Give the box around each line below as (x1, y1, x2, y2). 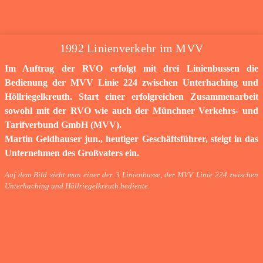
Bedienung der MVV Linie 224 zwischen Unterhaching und (5, 77, 258, 87)
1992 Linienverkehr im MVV (59, 41, 204, 55)
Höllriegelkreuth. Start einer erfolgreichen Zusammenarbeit (5, 91, 258, 102)
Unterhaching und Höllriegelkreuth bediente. (5, 181, 150, 190)
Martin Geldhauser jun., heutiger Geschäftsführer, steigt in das (5, 133, 258, 144)
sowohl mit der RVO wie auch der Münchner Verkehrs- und (5, 105, 258, 116)
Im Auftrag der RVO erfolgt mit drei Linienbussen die (5, 63, 258, 73)
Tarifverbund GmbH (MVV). (5, 119, 126, 130)
